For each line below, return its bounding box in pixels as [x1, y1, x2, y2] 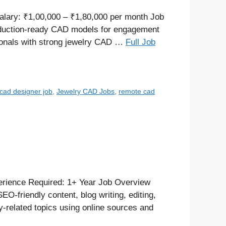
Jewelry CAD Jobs [56, 87, 115, 95]
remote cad [119, 87, 155, 95]
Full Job [126, 37, 155, 47]
